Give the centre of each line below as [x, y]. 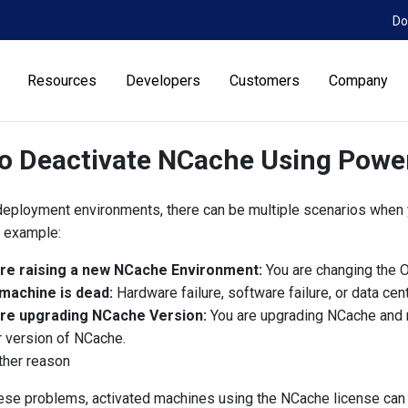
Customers [265, 81]
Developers [163, 81]
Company [359, 81]
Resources [62, 81]
